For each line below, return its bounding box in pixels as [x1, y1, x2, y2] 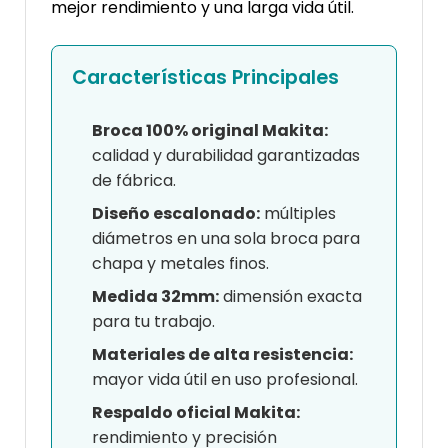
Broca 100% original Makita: [92, 119, 328, 143]
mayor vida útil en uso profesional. [92, 368, 358, 392]
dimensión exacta [219, 285, 362, 309]
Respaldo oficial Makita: [92, 401, 300, 425]
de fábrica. [92, 169, 176, 193]
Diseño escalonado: [92, 202, 260, 226]
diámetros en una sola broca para [92, 227, 360, 251]
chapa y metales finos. [92, 252, 269, 276]
